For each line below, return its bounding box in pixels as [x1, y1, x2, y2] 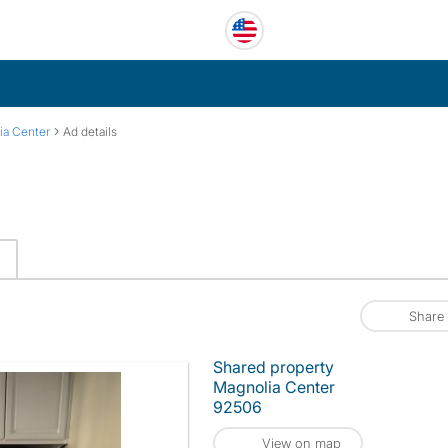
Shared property [213, 357, 334, 377]
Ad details [63, 124, 117, 139]
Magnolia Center [213, 377, 335, 397]
